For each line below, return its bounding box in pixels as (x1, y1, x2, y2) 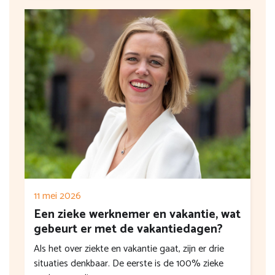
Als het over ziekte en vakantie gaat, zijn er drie (34, 241, 224, 258)
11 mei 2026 (34, 188, 81, 205)
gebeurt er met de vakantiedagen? (34, 219, 223, 240)
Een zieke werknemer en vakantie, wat (34, 204, 241, 225)
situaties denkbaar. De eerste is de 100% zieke (34, 255, 223, 273)
